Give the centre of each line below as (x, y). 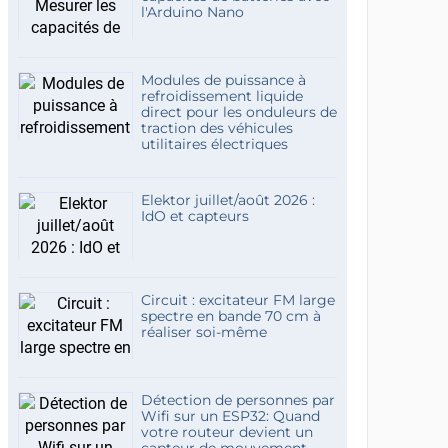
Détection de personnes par (237, 400)
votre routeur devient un (226, 432)
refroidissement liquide (221, 96)
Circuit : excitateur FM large (237, 300)
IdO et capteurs (194, 216)
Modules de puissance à (223, 80)
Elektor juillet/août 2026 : (227, 200)
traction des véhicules (216, 128)
